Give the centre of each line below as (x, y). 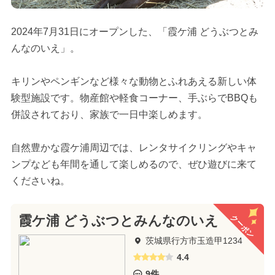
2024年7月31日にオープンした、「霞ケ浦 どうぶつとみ (134, 31)
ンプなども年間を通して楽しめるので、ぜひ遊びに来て (134, 164)
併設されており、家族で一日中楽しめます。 (109, 114)
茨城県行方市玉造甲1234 (194, 240)
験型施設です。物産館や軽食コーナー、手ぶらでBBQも (134, 98)
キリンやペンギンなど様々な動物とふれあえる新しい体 (134, 81)
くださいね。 (40, 180)
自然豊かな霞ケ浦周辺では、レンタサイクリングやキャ (134, 147)
